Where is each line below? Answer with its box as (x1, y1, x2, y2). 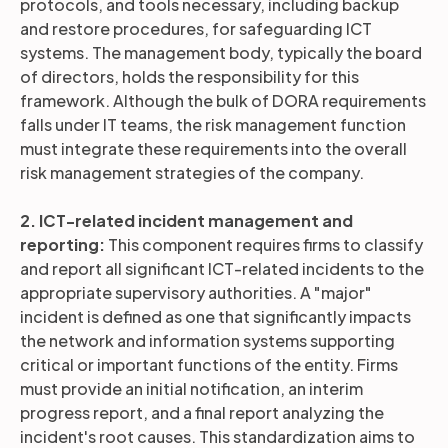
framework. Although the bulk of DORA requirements (20, 90, 426, 111)
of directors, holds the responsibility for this (20, 66, 359, 87)
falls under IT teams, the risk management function (20, 114, 406, 135)
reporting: (20, 234, 105, 255)
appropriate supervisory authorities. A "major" (20, 282, 372, 303)
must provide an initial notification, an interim (20, 378, 363, 399)
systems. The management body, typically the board (20, 42, 422, 63)
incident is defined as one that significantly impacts (20, 306, 411, 327)
